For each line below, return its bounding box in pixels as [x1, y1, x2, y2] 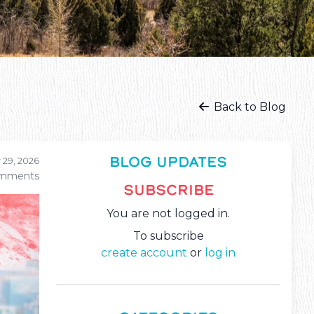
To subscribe [132, 229, 204, 243]
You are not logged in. [107, 207, 230, 221]
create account [101, 246, 187, 260]
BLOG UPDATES [109, 152, 227, 172]
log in [205, 246, 235, 260]
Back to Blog [211, 100, 286, 114]
